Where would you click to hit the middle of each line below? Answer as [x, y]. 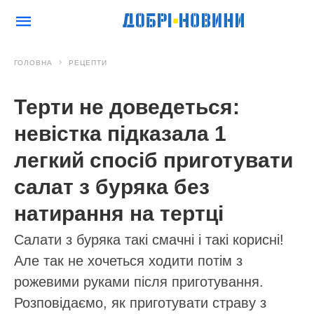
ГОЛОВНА [33, 63]
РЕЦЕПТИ [88, 63]
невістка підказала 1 [120, 134]
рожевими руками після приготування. [139, 282]
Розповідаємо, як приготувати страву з [140, 303]
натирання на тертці [119, 213]
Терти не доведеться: [127, 107]
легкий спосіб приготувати [153, 160]
